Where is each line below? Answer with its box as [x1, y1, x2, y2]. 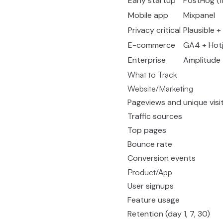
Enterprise [128, 55, 166, 65]
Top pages [127, 125, 166, 135]
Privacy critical [128, 25, 181, 35]
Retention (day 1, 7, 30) [127, 209, 210, 219]
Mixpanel [183, 10, 215, 20]
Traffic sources [127, 111, 182, 121]
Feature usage [127, 195, 180, 205]
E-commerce [128, 40, 175, 50]
